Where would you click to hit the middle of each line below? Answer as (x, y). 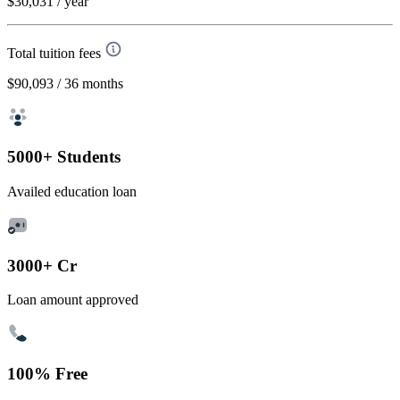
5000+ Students (64, 157)
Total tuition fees (54, 53)
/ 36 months (90, 83)
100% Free (47, 374)
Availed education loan (72, 192)
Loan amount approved (73, 300)
